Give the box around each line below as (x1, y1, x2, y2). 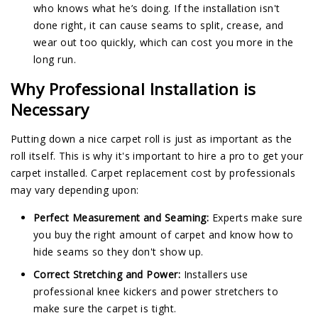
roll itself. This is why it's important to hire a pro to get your (11, 149, 304, 163)
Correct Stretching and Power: (33, 268, 181, 282)
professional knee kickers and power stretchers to (33, 285, 279, 299)
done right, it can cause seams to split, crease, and (33, 18, 284, 33)
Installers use (180, 268, 248, 282)
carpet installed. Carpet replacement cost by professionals (11, 166, 296, 180)
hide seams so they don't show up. (33, 245, 204, 259)
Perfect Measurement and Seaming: (33, 211, 209, 225)
